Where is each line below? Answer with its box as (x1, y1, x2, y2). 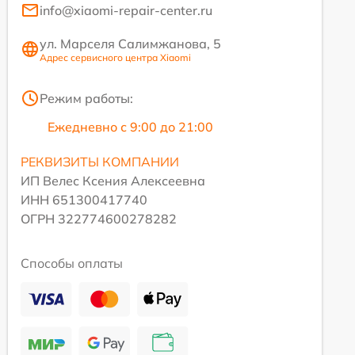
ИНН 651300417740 (21, 191, 147, 208)
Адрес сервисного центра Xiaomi (40, 51, 191, 63)
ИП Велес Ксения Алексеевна (21, 172, 205, 189)
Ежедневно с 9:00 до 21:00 (48, 118, 213, 135)
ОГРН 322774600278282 (21, 210, 177, 227)
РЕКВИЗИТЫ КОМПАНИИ (21, 153, 179, 170)
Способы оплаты (21, 254, 123, 271)
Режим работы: (40, 90, 133, 106)
